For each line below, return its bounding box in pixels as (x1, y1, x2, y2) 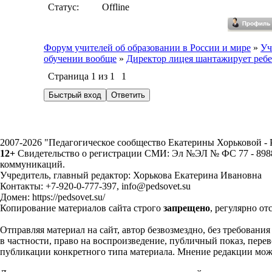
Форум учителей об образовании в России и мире (44, 42, 251, 53)
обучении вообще (44, 53, 117, 64)
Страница (48, 71, 91, 81)
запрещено (163, 203, 210, 213)
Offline (102, 2, 129, 12)
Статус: (48, 2, 79, 12)
